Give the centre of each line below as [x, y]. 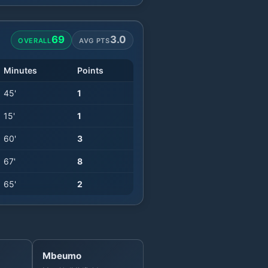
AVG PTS [95, 40]
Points [90, 70]
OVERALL [35, 40]
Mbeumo [62, 255]
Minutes [20, 70]
